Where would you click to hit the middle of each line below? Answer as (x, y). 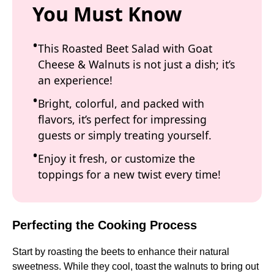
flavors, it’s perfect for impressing (122, 119)
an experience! (75, 80)
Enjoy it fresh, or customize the (117, 158)
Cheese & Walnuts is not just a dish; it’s (136, 64)
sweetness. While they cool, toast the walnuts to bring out (135, 267)
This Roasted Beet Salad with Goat (125, 48)
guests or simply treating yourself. (125, 135)
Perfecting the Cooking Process (105, 225)
